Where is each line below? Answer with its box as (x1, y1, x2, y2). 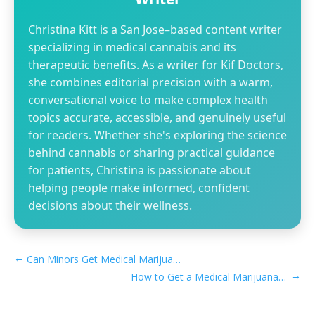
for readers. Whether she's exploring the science (28, 127, 287, 143)
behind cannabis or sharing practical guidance (28, 145, 275, 160)
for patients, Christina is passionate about (28, 162, 251, 178)
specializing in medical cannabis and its (28, 39, 236, 55)
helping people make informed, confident (28, 180, 250, 195)
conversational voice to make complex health (28, 92, 268, 108)
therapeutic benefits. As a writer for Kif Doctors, (28, 57, 283, 72)
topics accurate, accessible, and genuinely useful (28, 110, 286, 125)
